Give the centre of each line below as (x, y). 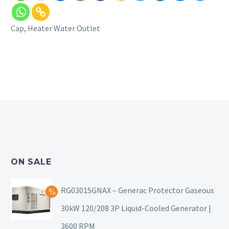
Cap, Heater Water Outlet (55, 28)
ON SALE (31, 162)
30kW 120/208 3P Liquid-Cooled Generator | (136, 208)
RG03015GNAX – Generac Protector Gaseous (138, 190)
